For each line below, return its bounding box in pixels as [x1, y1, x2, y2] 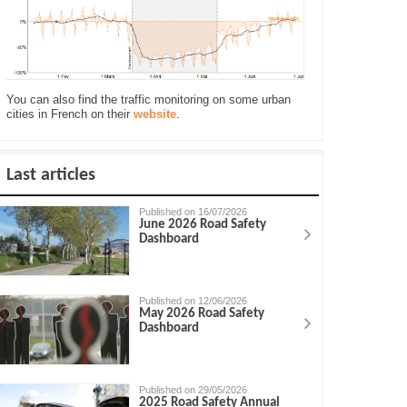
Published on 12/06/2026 [139, 295, 248, 307]
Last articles [6, 165, 95, 184]
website [134, 106, 176, 121]
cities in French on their [6, 106, 134, 121]
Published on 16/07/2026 [139, 205, 248, 217]
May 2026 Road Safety [139, 307, 265, 322]
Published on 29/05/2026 [139, 384, 248, 396]
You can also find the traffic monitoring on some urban [6, 92, 291, 106]
